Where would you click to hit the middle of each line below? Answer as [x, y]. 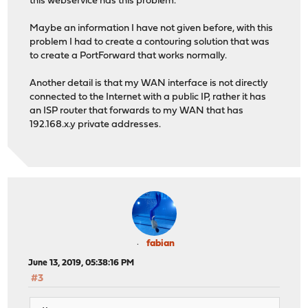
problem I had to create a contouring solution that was [150, 43]
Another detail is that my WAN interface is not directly [149, 84]
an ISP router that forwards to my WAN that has [137, 111]
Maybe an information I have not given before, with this [152, 29]
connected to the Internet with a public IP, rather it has [148, 98]
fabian [160, 243]
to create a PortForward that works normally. [129, 56]
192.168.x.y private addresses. [96, 125]
